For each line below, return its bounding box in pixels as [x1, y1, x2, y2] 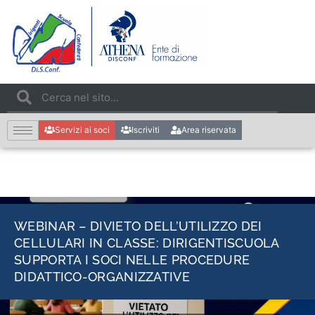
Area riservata [181, 124, 236, 136]
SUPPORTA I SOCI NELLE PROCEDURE [14, 252, 250, 268]
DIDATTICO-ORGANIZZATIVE [14, 269, 190, 285]
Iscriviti [131, 124, 160, 136]
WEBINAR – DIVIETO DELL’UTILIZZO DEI [14, 219, 262, 234]
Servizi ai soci [55, 124, 110, 136]
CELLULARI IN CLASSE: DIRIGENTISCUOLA [14, 236, 279, 251]
